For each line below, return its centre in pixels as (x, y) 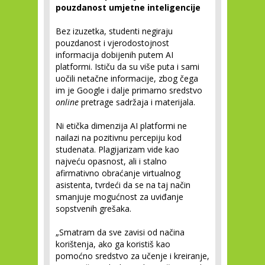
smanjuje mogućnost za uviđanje (119, 197)
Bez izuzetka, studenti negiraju (114, 31)
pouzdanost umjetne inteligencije (128, 7)
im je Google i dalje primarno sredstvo (129, 90)
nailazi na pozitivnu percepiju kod (119, 138)
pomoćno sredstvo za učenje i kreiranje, (132, 256)
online (67, 102)
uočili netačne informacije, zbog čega (127, 78)
